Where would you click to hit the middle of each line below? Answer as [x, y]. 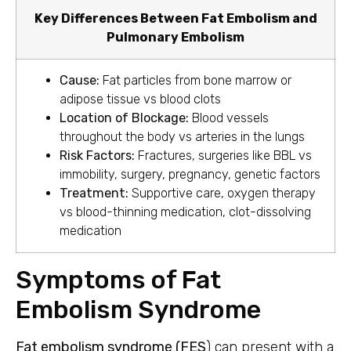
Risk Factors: [97, 155]
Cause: [80, 80]
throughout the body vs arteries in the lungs [182, 136]
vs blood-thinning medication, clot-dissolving [185, 212]
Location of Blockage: [124, 118]
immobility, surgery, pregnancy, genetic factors [190, 174]
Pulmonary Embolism [175, 37]
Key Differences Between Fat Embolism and [175, 18]
